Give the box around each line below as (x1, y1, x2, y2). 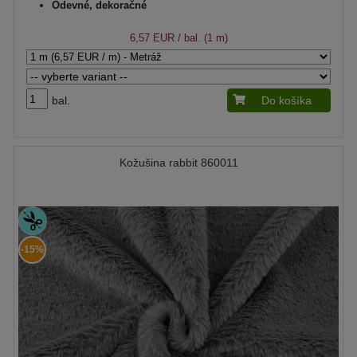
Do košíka (261, 94, 312, 107)
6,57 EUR (129, 32, 175, 44)
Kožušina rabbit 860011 (119, 156, 238, 169)
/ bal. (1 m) (174, 32, 228, 44)
